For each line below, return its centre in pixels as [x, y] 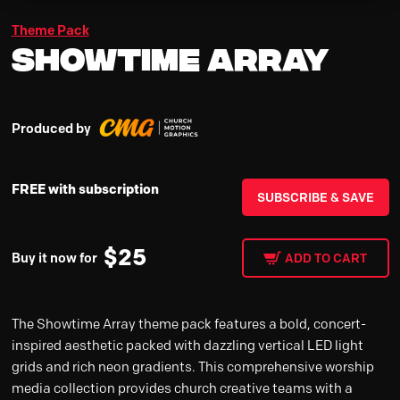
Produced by [51, 128]
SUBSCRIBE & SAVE [315, 197]
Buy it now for [54, 258]
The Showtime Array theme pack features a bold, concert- [188, 324]
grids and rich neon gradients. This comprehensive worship [192, 367]
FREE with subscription [85, 188]
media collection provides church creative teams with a [182, 388]
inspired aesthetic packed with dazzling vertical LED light [187, 345]
